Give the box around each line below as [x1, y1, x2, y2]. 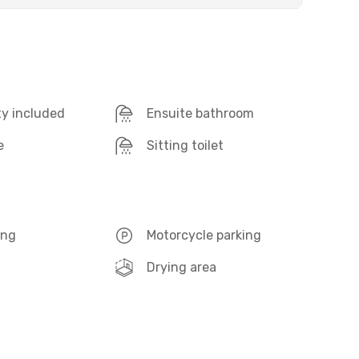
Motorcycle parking [147, 228, 262, 243]
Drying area [147, 260, 217, 275]
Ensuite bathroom [147, 106, 255, 121]
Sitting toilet [147, 138, 224, 153]
